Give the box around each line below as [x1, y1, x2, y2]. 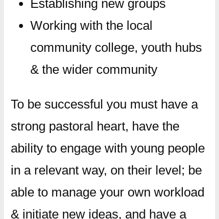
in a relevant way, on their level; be [10, 162, 202, 177]
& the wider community [30, 62, 157, 77]
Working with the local [30, 18, 153, 33]
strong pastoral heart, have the [10, 118, 179, 133]
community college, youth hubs [30, 40, 202, 55]
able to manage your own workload [10, 184, 204, 199]
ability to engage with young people [10, 140, 205, 155]
